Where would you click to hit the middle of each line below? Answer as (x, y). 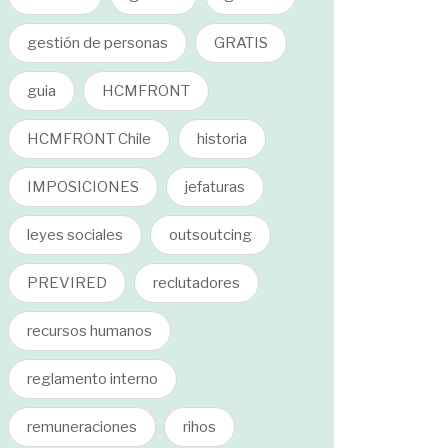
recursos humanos (89, 331)
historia (222, 139)
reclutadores (196, 283)
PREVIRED (67, 283)
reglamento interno (92, 379)
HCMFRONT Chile (89, 139)
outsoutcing (210, 235)
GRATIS (241, 43)
